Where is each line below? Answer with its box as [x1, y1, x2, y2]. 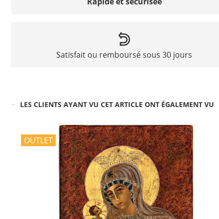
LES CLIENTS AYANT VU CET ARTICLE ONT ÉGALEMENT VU [20, 99, 214, 109]
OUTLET [24, 134, 53, 146]
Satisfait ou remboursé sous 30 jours [56, 49, 192, 60]
